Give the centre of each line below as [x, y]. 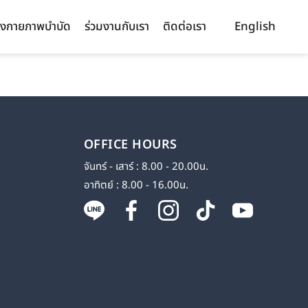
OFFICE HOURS [130, 145]
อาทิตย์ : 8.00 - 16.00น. [136, 186]
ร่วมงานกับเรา [117, 27]
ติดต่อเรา [185, 27]
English [255, 27]
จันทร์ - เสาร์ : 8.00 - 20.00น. [146, 167]
